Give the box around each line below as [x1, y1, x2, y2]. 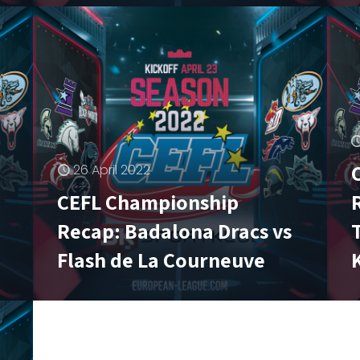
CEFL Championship [57, 187, 239, 215]
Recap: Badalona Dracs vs [57, 216, 292, 244]
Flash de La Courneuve [57, 245, 266, 273]
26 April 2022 [73, 160, 151, 179]
